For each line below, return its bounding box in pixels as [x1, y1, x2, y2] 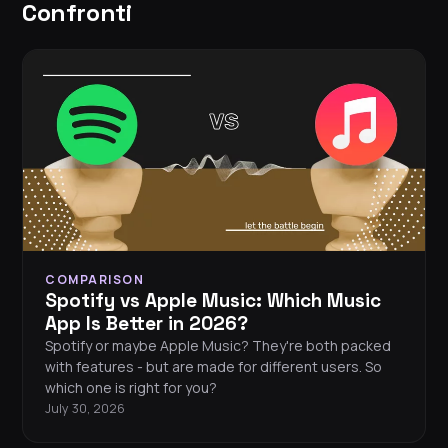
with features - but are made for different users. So [45, 357, 382, 377]
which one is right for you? [45, 378, 217, 398]
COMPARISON [45, 271, 144, 289]
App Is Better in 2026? [45, 311, 248, 337]
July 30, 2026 [45, 400, 125, 418]
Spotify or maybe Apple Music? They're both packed [45, 336, 391, 356]
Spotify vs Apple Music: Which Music [45, 288, 381, 314]
